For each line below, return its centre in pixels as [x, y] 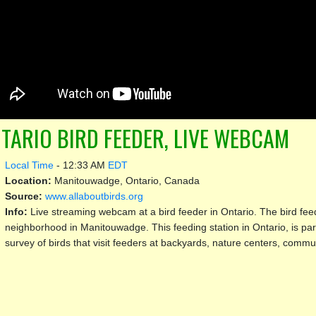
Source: [25, 196]
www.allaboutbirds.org [94, 196]
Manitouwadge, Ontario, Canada [127, 180]
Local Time [29, 165]
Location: [29, 180]
